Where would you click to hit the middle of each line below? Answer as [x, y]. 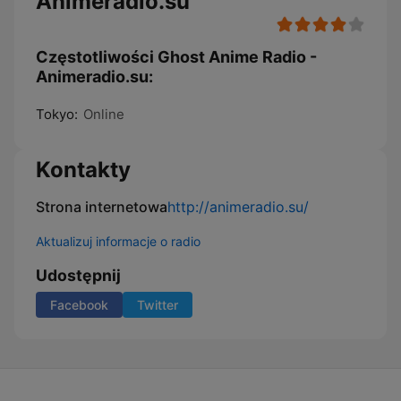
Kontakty [83, 170]
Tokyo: [57, 114]
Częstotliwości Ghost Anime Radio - [176, 57]
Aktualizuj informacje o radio [118, 241]
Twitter [158, 305]
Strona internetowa [102, 207]
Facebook [79, 305]
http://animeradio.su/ [238, 207]
